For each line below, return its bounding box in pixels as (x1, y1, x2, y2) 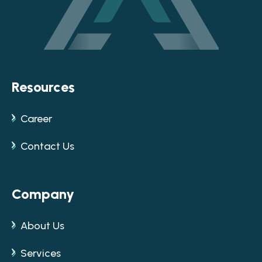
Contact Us (20, 140, 74, 153)
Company (12, 185, 74, 202)
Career (20, 112, 52, 125)
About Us (20, 219, 64, 232)
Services (20, 247, 61, 260)
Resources (12, 78, 75, 95)
